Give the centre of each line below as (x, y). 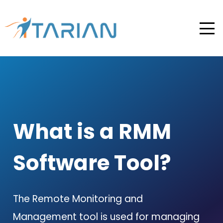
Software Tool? (92, 163)
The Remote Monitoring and (78, 199)
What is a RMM (92, 132)
